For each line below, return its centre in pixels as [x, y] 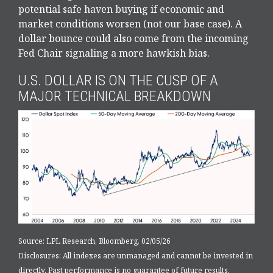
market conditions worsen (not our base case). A [130, 24]
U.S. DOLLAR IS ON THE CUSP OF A [118, 81]
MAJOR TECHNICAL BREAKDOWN [115, 97]
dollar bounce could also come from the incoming [133, 39]
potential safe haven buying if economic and [121, 9]
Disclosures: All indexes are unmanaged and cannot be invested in [136, 256]
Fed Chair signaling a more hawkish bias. [114, 53]
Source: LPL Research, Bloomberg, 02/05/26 [94, 241]
